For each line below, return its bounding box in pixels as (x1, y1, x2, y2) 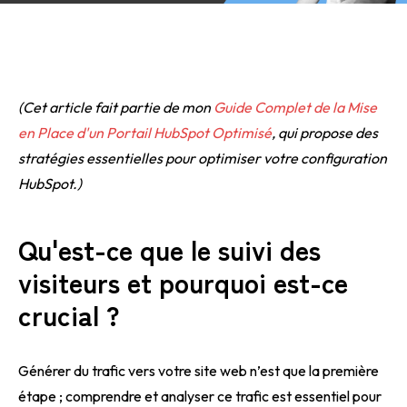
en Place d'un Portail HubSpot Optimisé (18, 124, 272, 142)
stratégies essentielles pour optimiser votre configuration (18, 149, 387, 167)
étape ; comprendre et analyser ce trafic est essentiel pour (18, 387, 382, 405)
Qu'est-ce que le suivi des (18, 229, 321, 269)
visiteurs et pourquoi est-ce (18, 262, 348, 302)
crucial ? (18, 294, 119, 334)
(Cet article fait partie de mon (18, 98, 213, 116)
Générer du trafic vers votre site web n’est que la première (18, 362, 379, 380)
